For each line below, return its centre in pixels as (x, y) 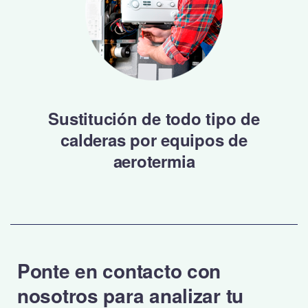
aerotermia (154, 161)
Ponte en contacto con (119, 271)
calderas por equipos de (154, 140)
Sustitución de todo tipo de (154, 118)
